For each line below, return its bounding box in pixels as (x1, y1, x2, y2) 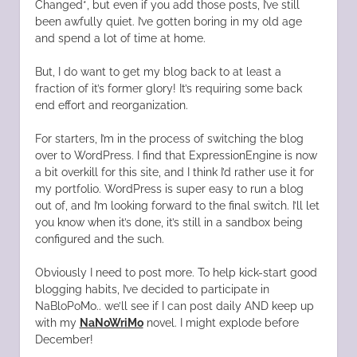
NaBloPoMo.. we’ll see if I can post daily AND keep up (34, 299, 314, 312)
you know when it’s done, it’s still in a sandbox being (34, 215, 303, 229)
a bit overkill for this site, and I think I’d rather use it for (34, 165, 314, 178)
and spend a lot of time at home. (34, 31, 206, 45)
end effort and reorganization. (34, 98, 188, 112)
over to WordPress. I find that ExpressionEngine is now (34, 148, 317, 162)
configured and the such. (34, 232, 164, 245)
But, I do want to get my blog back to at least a (34, 65, 281, 78)
